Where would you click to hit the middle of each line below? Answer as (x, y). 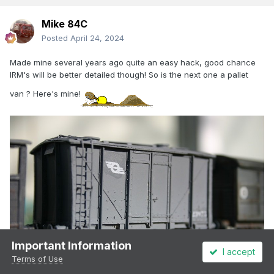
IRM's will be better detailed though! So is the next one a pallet (129, 75)
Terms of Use (38, 259)
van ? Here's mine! (45, 93)
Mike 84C (65, 24)
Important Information (72, 246)
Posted (56, 38)
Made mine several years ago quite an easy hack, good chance (133, 63)
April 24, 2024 (97, 38)
